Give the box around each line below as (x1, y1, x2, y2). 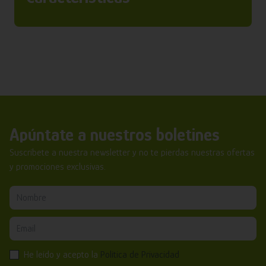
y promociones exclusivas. (9, 161, 106, 173)
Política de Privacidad (100, 249, 179, 261)
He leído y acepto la (24, 249, 100, 261)
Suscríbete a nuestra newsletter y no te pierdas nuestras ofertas (9, 147, 255, 159)
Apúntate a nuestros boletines (9, 125, 220, 145)
